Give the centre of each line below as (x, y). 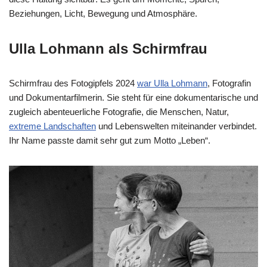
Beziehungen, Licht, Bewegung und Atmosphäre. (103, 13)
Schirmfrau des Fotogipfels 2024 (73, 83)
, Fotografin (229, 83)
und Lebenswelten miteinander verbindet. (176, 126)
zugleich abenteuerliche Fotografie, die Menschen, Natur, (119, 111)
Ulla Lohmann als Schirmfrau (108, 48)
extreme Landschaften (52, 126)
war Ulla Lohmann (172, 83)
